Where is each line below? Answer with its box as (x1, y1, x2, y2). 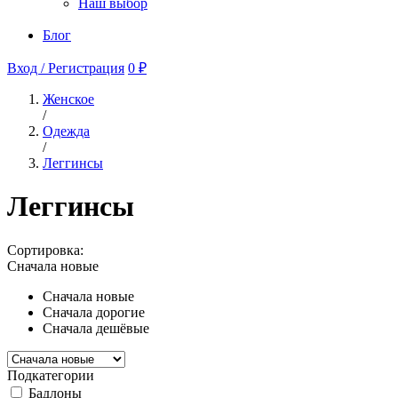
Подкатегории (7, 367, 94, 383)
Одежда (43, 123, 90, 139)
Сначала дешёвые (43, 320, 149, 336)
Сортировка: (7, 242, 84, 258)
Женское (43, 91, 94, 107)
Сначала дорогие (43, 304, 145, 320)
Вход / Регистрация (7, 60, 124, 76)
